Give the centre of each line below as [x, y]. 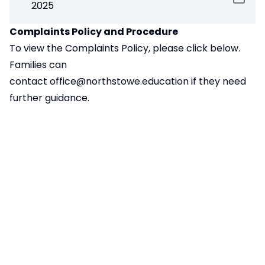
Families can [38, 65]
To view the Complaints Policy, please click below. [125, 49]
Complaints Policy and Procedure [94, 32]
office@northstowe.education [119, 82]
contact [30, 82]
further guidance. [49, 98]
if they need [217, 82]
